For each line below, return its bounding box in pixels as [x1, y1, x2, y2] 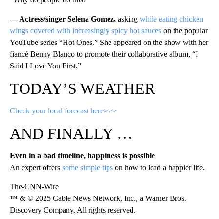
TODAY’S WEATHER [10, 80, 155, 98]
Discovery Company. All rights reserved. [10, 206, 135, 215]
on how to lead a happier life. [113, 163, 205, 172]
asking [116, 15, 140, 23]
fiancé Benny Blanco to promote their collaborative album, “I [10, 50, 198, 59]
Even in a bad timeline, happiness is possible [10, 152, 155, 160]
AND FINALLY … [10, 125, 132, 143]
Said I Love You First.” [10, 62, 81, 70]
